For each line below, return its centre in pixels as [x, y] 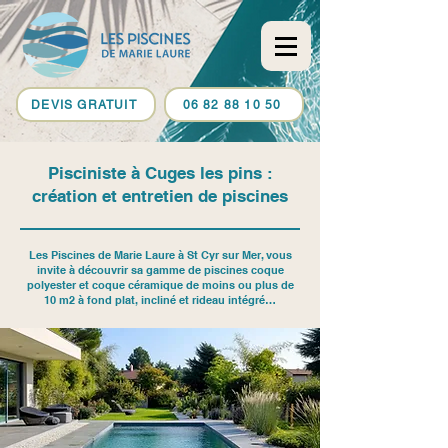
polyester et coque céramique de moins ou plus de [160, 285]
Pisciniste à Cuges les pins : [160, 173]
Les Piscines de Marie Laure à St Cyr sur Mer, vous [160, 255]
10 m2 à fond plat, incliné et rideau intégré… [160, 300]
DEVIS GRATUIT [84, 104]
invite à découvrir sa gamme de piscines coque [160, 270]
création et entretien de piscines [160, 196]
